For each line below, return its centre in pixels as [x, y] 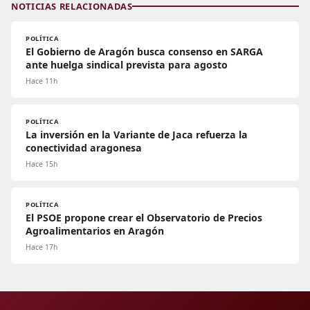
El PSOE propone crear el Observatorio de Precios [144, 217]
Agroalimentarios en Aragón [95, 230]
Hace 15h [42, 164]
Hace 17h [42, 247]
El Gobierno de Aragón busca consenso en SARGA [144, 51]
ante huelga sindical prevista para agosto [127, 64]
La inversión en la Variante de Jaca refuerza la [137, 134]
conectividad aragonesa [84, 147]
